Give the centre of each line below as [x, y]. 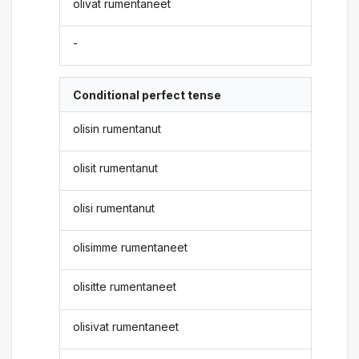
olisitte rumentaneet [125, 287]
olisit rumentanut [116, 168]
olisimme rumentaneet [131, 247]
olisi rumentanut [114, 208]
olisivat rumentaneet [126, 326]
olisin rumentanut [117, 128]
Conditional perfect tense [147, 95]
